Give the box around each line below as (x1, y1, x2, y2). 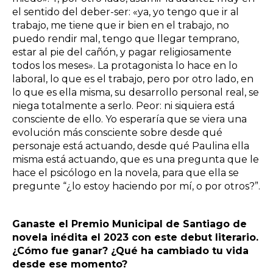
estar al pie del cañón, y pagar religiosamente (12, 46, 232, 58)
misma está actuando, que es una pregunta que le (12, 154, 259, 166)
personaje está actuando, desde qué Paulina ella (12, 140, 249, 152)
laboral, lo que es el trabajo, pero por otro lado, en (12, 73, 253, 85)
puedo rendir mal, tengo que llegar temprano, (12, 33, 239, 45)
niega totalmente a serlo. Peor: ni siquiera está (12, 100, 235, 112)
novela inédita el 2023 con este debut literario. (12, 232, 258, 244)
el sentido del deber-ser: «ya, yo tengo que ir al (12, 6, 239, 18)
